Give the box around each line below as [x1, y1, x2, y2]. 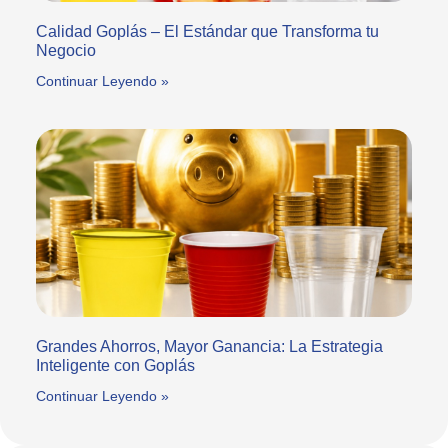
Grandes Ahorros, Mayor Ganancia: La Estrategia [36, 337, 383, 355]
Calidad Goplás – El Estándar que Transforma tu [36, 22, 379, 40]
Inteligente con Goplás [36, 356, 195, 374]
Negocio [36, 41, 96, 59]
